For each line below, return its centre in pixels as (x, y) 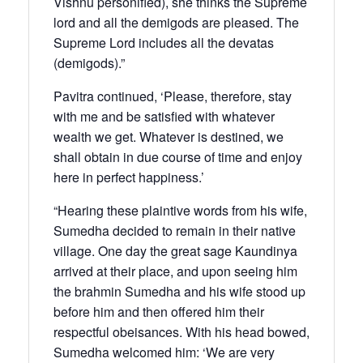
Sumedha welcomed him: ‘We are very (164, 352)
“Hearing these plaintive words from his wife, (180, 210)
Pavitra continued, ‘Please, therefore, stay (173, 96)
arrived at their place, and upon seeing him (175, 271)
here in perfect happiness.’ (129, 177)
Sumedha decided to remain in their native (175, 230)
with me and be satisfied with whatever (164, 116)
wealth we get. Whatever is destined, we (169, 136)
